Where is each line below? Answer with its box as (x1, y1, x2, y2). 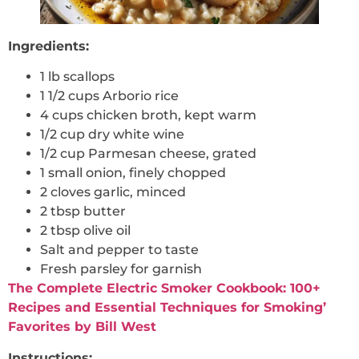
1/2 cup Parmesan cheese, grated (40, 146, 256, 162)
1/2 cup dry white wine (40, 127, 184, 143)
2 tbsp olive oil (40, 223, 131, 239)
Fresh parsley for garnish (40, 261, 202, 277)
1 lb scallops (40, 69, 115, 85)
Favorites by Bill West (8, 319, 156, 335)
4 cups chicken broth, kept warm (40, 107, 256, 123)
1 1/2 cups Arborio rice (40, 88, 179, 104)
